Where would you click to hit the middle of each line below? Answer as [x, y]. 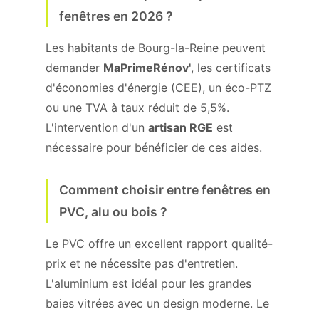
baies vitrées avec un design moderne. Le [157, 303]
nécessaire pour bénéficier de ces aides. [154, 147]
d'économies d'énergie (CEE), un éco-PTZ [158, 88]
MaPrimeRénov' [147, 68]
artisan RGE [181, 127]
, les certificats [231, 68]
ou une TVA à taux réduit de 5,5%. [137, 108]
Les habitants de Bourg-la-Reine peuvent [156, 48]
